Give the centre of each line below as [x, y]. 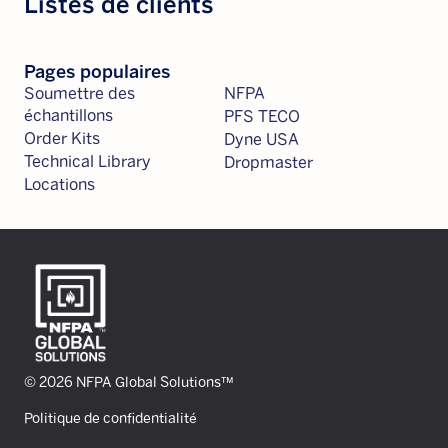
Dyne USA [261, 139]
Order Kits [62, 138]
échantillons [68, 115]
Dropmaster [268, 162]
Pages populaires [97, 72]
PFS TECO [262, 116]
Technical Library [87, 161]
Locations [59, 184]
